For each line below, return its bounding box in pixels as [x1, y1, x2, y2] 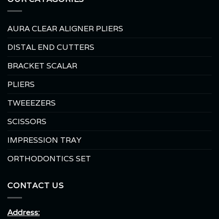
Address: [7, 207, 40, 218]
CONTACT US [7, 180, 64, 191]
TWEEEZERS [7, 98, 56, 109]
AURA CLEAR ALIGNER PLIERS [7, 23, 123, 34]
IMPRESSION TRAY [7, 135, 82, 146]
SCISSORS [7, 116, 46, 127]
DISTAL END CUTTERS [7, 42, 94, 53]
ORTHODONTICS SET [7, 153, 91, 164]
